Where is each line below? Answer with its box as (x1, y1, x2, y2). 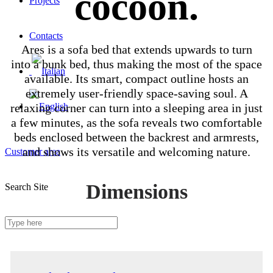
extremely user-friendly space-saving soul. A (25, 86, 248, 100)
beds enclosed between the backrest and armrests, (14, 130, 259, 144)
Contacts (29, 30, 63, 41)
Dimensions (85, 180, 188, 203)
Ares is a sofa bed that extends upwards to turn (21, 42, 252, 56)
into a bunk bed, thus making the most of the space (11, 57, 262, 71)
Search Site (5, 182, 48, 192)
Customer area (5, 146, 60, 157)
